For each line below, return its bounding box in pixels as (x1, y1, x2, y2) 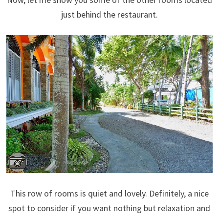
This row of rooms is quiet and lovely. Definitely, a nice (10, 187, 209, 199)
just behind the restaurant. (61, 8, 158, 20)
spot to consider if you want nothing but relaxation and (8, 202, 211, 214)
